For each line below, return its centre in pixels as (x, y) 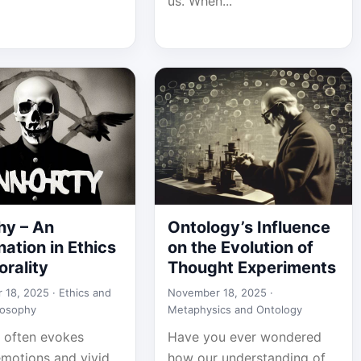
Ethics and (85, 293)
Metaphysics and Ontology (234, 309)
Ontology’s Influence (249, 227)
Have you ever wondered (244, 337)
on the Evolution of (240, 247)
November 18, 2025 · (220, 293)
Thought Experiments (251, 268)
